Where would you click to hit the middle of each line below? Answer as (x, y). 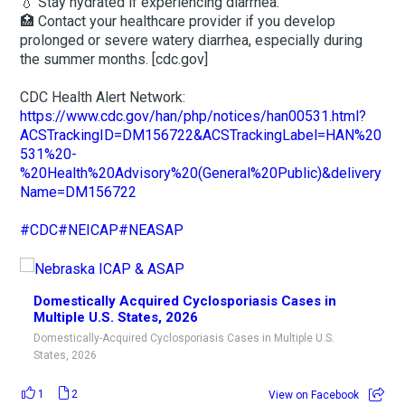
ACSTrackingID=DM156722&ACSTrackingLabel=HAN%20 (201, 135)
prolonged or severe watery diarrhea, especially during (192, 40)
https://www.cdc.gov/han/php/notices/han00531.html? (193, 116)
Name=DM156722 (79, 192)
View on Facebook (313, 395)
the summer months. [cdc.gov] (114, 59)
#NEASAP (151, 230)
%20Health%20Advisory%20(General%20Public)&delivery (201, 173)
